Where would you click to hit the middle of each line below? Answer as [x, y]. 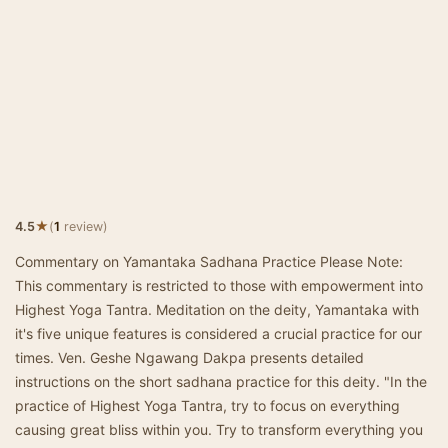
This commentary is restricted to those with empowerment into [219, 285]
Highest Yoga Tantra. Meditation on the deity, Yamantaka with [217, 309]
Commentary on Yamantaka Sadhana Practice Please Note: [209, 261]
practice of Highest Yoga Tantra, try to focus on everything [207, 405]
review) [84, 226]
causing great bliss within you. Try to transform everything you [219, 429]
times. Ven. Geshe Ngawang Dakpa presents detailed [189, 357]
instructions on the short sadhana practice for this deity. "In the [221, 381]
